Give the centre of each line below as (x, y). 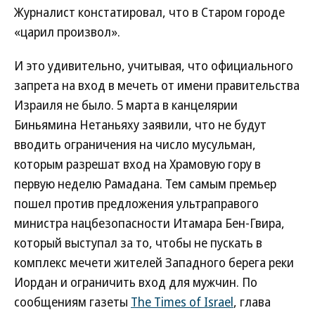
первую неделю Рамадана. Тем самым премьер (145, 184)
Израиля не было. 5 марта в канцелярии (126, 105)
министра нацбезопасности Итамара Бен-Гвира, (149, 223)
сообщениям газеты (72, 302)
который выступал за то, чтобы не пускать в (138, 243)
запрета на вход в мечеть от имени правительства (157, 85)
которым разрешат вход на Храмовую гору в (137, 164)
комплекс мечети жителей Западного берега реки (154, 262)
